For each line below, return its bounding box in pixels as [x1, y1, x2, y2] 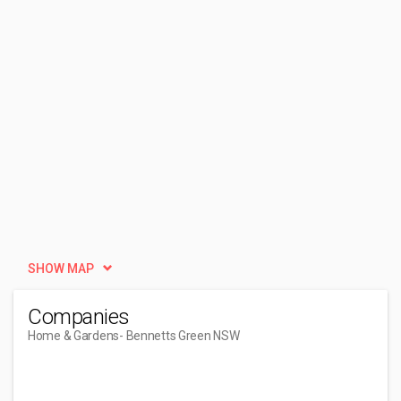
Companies [28, 304, 130, 329]
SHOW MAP [28, 261, 94, 276]
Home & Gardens [28, 328, 120, 343]
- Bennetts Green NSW [119, 328, 240, 343]
